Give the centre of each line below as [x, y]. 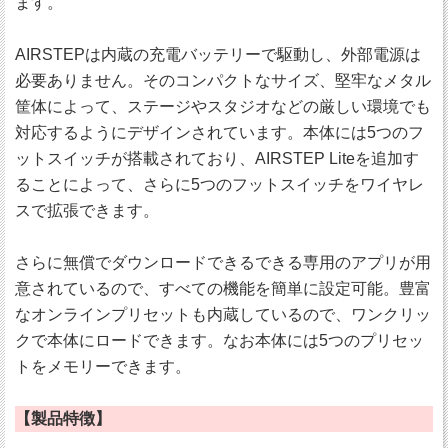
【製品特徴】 [63, 419]
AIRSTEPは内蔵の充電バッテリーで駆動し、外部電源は [218, 55]
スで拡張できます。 [87, 211]
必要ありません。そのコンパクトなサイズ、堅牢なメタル [223, 81]
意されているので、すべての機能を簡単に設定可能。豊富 [223, 289]
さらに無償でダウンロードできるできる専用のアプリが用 [223, 263]
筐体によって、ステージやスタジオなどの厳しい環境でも [223, 107]
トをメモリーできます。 [103, 367]
